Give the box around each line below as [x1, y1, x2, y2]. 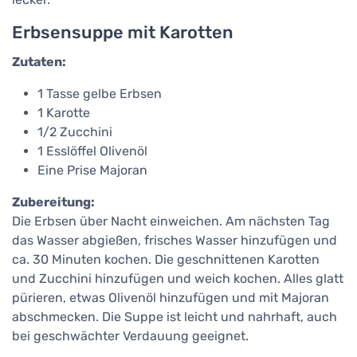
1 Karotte [37, 104, 90, 120]
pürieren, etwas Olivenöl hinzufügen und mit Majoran [12, 289, 329, 305]
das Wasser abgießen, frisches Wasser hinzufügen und [12, 232, 337, 248]
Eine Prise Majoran [37, 162, 147, 178]
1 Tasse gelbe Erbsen [37, 85, 162, 101]
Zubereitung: [12, 194, 95, 210]
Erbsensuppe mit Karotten [12, 22, 233, 42]
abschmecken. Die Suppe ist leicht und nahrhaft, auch [12, 308, 337, 324]
